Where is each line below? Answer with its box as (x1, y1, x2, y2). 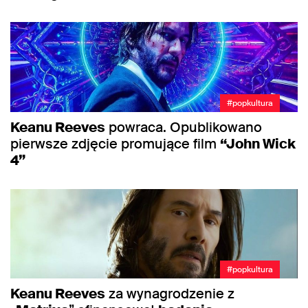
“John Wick (220, 134, 296, 153)
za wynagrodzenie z (105, 285, 234, 303)
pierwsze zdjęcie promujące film (10, 134, 220, 153)
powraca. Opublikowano (105, 118, 262, 136)
